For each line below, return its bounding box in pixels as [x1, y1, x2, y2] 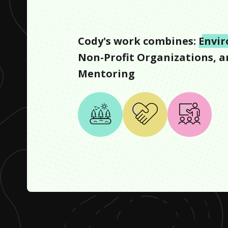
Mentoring [78, 67, 135, 80]
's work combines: [103, 34, 196, 48]
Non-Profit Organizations [78, 50, 213, 64]
